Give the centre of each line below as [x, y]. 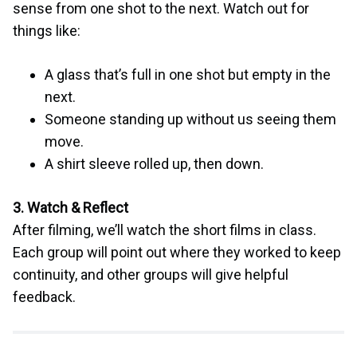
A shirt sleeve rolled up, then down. [154, 164]
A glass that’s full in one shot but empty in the [188, 75]
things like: [47, 31]
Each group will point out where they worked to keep [177, 253]
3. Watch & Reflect [71, 208]
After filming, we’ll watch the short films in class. [165, 230]
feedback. [44, 297]
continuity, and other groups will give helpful [151, 275]
